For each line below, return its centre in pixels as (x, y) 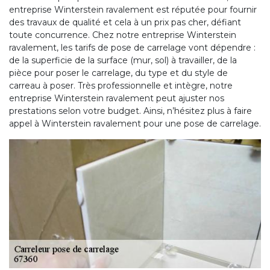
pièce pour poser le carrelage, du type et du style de (118, 73)
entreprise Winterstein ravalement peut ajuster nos (117, 98)
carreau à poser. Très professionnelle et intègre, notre (121, 85)
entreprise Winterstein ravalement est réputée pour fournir (133, 9)
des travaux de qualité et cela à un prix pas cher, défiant (125, 22)
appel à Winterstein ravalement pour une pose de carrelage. (135, 123)
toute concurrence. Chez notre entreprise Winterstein (123, 35)
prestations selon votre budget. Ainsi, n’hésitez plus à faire (130, 111)
